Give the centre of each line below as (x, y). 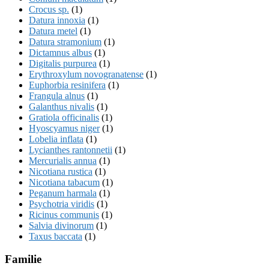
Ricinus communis (64, 214)
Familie (23, 259)
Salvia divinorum (61, 225)
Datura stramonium (65, 41)
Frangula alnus (57, 95)
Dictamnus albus (60, 52)
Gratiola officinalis (64, 117)
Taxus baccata (56, 236)
